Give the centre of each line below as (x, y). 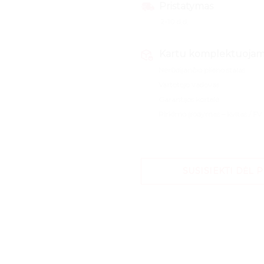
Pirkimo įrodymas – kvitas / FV (201, 114)
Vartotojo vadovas (180, 84)
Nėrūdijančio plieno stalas (193, 70)
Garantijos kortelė (180, 99)
